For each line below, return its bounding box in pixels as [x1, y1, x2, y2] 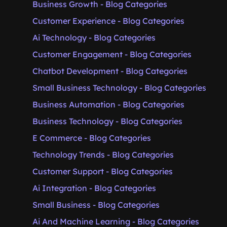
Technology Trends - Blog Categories [32, 149, 174, 160]
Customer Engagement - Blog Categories [32, 49, 192, 59]
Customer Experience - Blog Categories [32, 16, 184, 26]
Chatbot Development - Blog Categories [32, 66, 187, 76]
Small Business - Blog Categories [32, 200, 160, 210]
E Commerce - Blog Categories [32, 133, 151, 143]
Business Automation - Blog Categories [32, 99, 184, 109]
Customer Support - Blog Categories [32, 166, 173, 176]
